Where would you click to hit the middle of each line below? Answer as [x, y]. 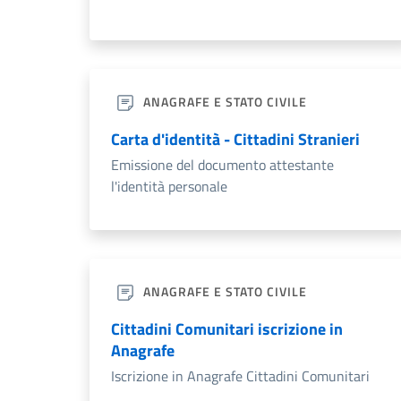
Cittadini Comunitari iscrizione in [227, 329]
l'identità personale [169, 187]
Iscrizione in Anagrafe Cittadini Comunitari [240, 376]
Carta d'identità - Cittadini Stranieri [235, 140]
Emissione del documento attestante [222, 165]
